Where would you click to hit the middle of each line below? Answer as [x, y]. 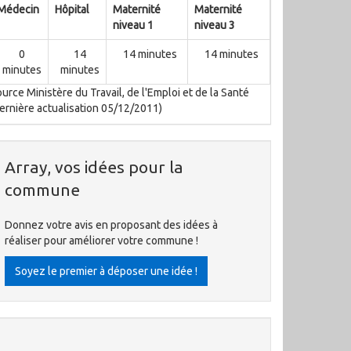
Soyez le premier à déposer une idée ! [106, 271]
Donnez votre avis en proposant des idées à [111, 225]
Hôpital [72, 9]
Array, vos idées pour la [94, 167]
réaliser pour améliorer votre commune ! [101, 241]
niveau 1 [133, 25]
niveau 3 [215, 25]
